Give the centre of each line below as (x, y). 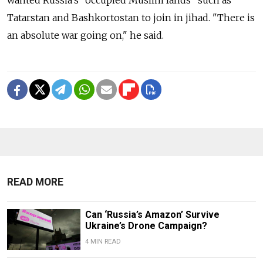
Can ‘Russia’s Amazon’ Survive (152, 214)
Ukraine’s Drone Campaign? (146, 225)
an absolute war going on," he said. (85, 35)
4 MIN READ (103, 241)
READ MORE (35, 182)
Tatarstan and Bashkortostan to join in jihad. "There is (131, 17)
